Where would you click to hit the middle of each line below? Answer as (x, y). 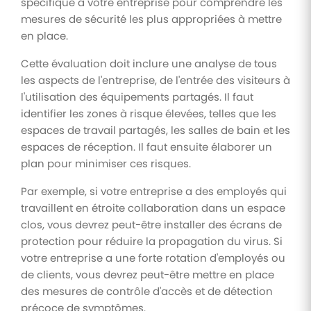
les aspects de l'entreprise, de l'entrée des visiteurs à (155, 80)
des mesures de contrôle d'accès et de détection (147, 291)
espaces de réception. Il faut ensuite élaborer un (146, 146)
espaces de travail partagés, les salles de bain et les (155, 130)
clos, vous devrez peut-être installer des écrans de (151, 224)
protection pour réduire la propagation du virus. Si (152, 241)
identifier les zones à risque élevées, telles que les (149, 113)
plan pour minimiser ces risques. (106, 163)
